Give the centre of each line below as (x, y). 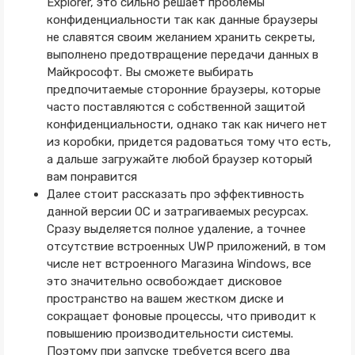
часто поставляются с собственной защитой (176, 107)
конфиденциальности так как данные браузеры (182, 20)
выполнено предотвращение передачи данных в (182, 55)
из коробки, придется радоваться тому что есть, (189, 142)
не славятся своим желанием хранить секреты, (181, 37)
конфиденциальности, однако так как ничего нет (187, 124)
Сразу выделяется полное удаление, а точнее (176, 229)
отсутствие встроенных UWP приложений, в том (186, 246)
